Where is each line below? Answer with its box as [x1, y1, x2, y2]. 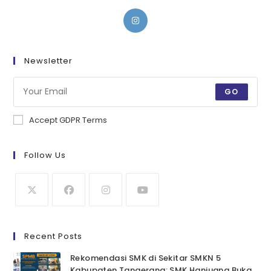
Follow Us [24, 149, 67, 161]
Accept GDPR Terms [29, 114, 108, 126]
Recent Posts [24, 230, 83, 242]
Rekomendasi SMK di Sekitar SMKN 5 [70, 252, 221, 264]
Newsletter [24, 54, 73, 67]
